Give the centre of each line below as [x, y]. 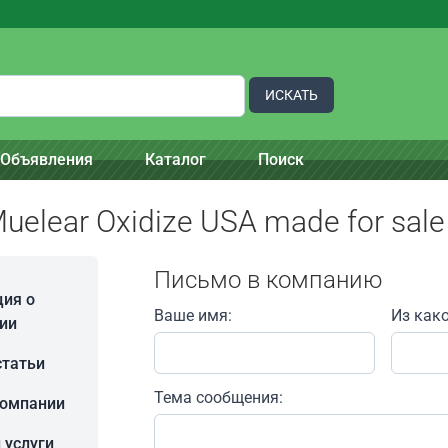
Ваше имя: [193, 315]
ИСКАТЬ [291, 95]
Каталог [175, 159]
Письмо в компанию [268, 280]
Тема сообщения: [218, 397]
